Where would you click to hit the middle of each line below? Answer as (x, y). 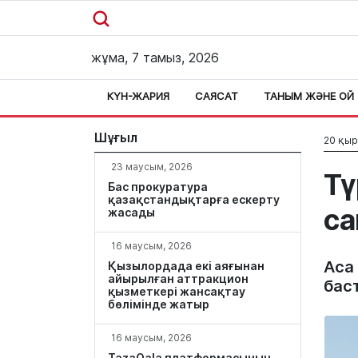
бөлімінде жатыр (159, 304)
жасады (131, 212)
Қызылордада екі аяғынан (186, 266)
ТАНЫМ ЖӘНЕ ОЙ (309, 96)
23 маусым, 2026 (152, 167)
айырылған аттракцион (178, 278)
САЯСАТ (217, 96)
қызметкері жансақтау (177, 291)
